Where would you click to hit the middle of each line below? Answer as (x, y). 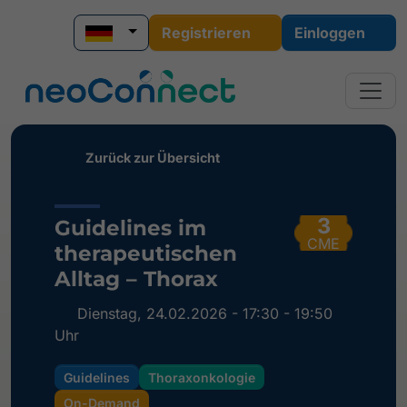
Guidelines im (130, 227)
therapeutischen (146, 253)
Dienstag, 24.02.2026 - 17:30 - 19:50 (203, 313)
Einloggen (330, 33)
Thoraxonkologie (202, 377)
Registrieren (206, 33)
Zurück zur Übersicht (151, 157)
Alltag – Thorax (136, 278)
